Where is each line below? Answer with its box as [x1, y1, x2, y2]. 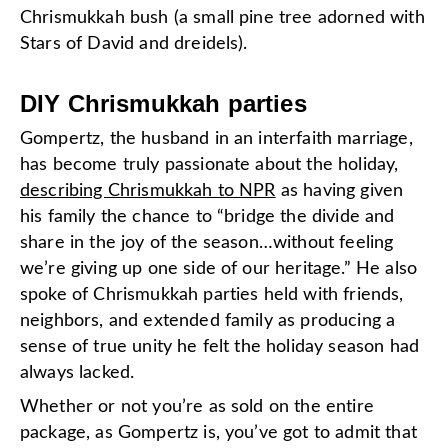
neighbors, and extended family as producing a [20, 311, 396, 330]
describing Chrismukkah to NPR [20, 181, 276, 200]
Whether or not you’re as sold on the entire [20, 397, 374, 416]
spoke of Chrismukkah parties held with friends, [20, 285, 404, 304]
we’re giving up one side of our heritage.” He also [20, 259, 418, 278]
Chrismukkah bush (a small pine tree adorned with [20, 8, 425, 27]
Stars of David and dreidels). [20, 34, 248, 53]
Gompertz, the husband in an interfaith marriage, [20, 129, 413, 148]
